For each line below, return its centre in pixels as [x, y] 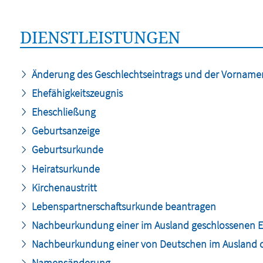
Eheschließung [62, 112]
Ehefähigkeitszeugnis [76, 93]
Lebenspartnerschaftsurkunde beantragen [122, 206]
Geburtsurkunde [66, 150]
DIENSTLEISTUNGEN [100, 37]
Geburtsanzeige [64, 131]
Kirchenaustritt [63, 187]
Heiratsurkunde [64, 168]
